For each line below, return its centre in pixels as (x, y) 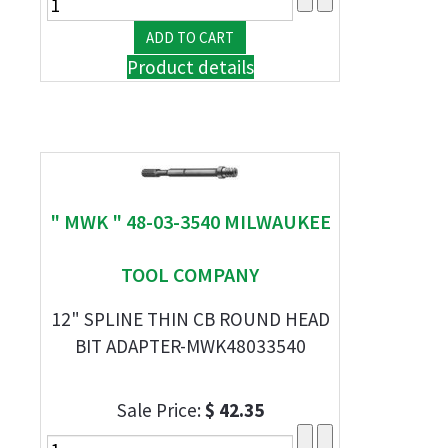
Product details (190, 67)
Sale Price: (160, 410)
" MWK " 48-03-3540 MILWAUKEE (190, 221)
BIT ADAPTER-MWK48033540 (190, 346)
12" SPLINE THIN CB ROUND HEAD (190, 319)
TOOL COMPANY (190, 274)
